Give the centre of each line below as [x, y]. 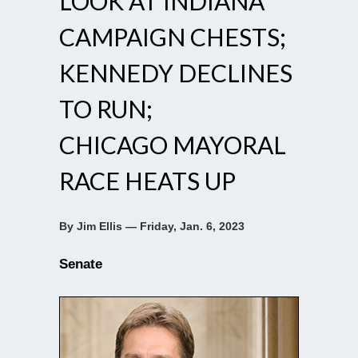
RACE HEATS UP [147, 180]
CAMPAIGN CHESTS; [173, 36]
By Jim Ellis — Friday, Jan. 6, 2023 [152, 226]
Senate [81, 264]
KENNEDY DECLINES [176, 72]
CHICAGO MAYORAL [173, 144]
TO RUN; [106, 108]
